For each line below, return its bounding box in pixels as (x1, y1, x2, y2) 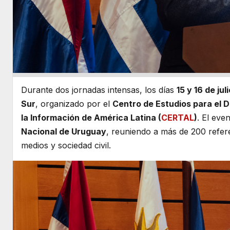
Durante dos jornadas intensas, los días (21, 85, 177, 95)
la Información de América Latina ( (21, 112, 161, 123)
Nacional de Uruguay (21, 126, 106, 137)
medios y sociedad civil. (21, 140, 111, 151)
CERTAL (161, 112, 194, 123)
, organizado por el (35, 99, 112, 109)
